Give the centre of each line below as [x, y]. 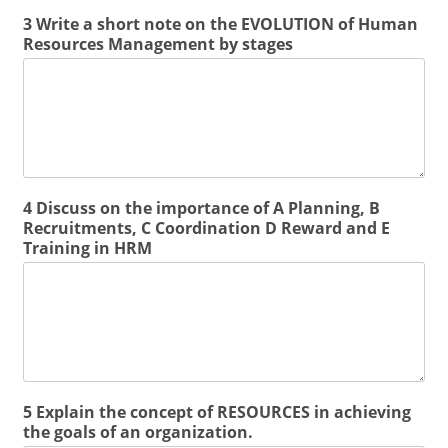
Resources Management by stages [158, 44]
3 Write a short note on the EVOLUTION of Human [221, 24]
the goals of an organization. [138, 432]
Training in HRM [88, 248]
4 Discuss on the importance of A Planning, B [202, 208]
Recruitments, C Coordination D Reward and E [207, 228]
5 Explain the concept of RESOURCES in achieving [217, 412]
